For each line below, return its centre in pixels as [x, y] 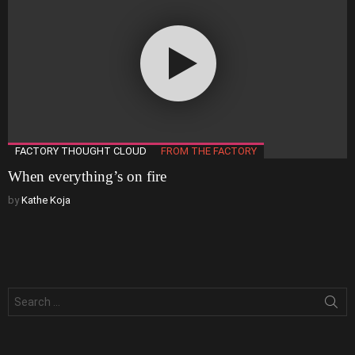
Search [26, 294]
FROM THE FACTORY [209, 151]
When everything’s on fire [87, 177]
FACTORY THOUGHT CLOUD [81, 151]
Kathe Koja [46, 200]
